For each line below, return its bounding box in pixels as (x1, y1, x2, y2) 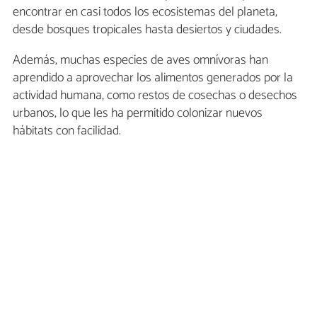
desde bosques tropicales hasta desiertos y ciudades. (13, 18, 282, 40)
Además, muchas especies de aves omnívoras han (13, 49, 268, 71)
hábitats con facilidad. (13, 120, 121, 142)
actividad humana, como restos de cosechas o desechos (13, 84, 297, 106)
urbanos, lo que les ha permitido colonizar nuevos (13, 102, 263, 124)
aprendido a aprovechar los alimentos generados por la (13, 67, 293, 88)
